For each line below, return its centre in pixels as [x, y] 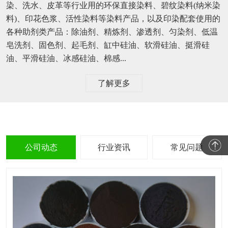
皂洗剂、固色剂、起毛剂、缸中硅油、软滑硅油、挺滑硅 [108, 45]
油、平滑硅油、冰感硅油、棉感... [66, 58]
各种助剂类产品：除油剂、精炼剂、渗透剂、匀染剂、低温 [112, 32]
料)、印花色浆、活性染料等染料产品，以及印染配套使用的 [113, 18]
